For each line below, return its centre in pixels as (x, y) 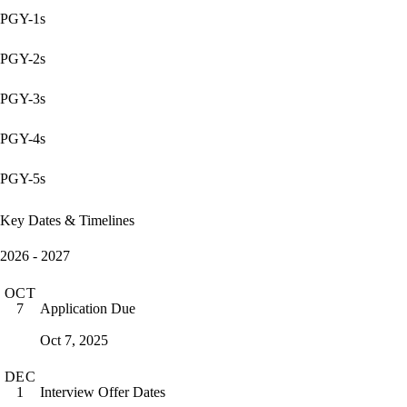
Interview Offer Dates (103, 392)
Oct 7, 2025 (74, 340)
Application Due (88, 308)
